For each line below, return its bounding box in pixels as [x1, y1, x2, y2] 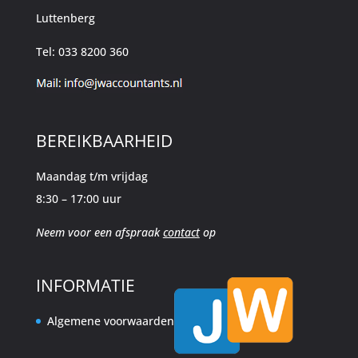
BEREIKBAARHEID [35, 129, 173, 153]
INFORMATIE [35, 273, 135, 296]
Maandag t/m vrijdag [35, 169, 148, 185]
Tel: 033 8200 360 [35, 44, 129, 60]
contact [162, 225, 200, 241]
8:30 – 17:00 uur [35, 191, 121, 207]
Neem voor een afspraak [35, 225, 163, 241]
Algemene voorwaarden [46, 312, 174, 328]
